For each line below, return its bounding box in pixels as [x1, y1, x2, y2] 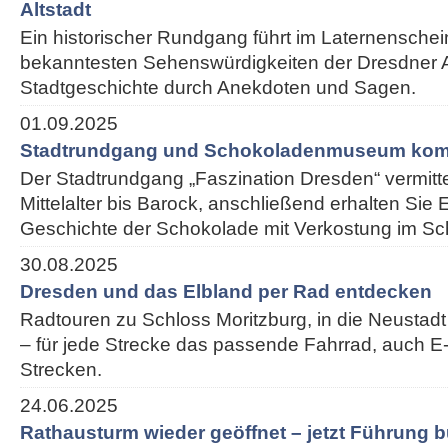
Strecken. [20, 359, 102, 380]
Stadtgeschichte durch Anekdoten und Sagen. [20, 77, 416, 98]
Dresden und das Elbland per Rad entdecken [20, 281, 432, 302]
